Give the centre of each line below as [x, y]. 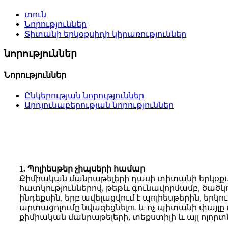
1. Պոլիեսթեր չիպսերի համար [82, 169]
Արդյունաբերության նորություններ [99, 105]
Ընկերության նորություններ [84, 96]
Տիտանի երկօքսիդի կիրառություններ [105, 34]
